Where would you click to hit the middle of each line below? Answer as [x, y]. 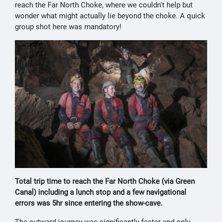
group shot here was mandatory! [68, 27]
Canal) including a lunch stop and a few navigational [101, 192]
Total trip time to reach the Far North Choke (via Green [105, 181]
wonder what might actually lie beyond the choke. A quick [110, 16]
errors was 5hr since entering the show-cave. [89, 203]
